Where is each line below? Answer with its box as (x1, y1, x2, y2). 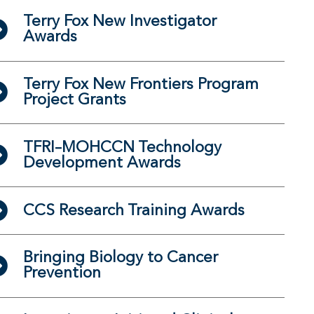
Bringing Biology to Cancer (23, 250, 218, 266)
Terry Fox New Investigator (23, 14, 217, 30)
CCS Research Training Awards (23, 203, 245, 219)
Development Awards (23, 155, 181, 171)
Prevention (23, 266, 101, 282)
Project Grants (23, 93, 126, 109)
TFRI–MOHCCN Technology (23, 139, 221, 156)
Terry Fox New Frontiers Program (23, 77, 259, 93)
